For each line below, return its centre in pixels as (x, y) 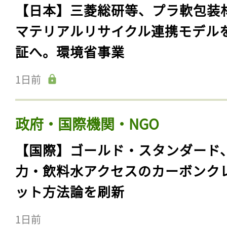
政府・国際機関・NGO (87, 123)
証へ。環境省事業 (70, 51)
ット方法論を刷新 (70, 191)
